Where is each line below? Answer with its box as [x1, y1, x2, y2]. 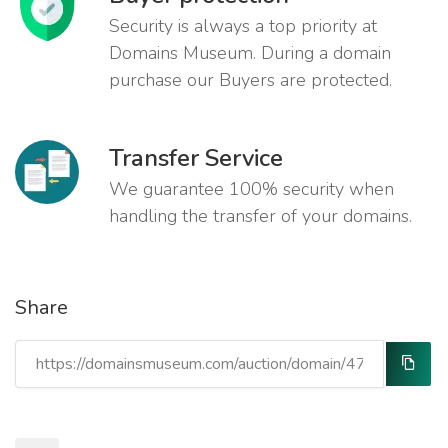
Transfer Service [109, 142, 283, 175]
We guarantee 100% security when [109, 177, 394, 202]
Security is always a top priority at [109, 14, 377, 39]
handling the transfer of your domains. [109, 204, 412, 229]
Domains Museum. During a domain [109, 41, 391, 66]
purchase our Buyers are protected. [109, 68, 392, 93]
